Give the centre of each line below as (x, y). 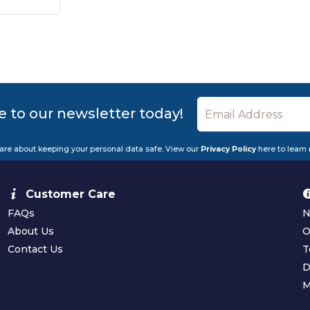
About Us (31, 231)
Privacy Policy (228, 149)
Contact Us (36, 249)
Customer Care (71, 194)
